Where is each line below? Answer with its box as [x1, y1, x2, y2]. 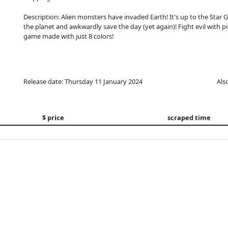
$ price [42, 113, 64, 122]
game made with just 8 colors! [23, 32, 113, 41]
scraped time [167, 113, 211, 122]
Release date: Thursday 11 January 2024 [23, 77, 142, 86]
